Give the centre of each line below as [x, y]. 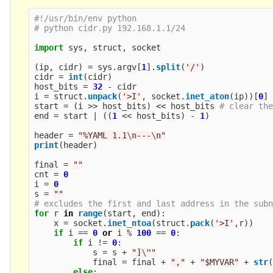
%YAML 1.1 [105, 135]
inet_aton [207, 96]
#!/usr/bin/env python [86, 18]
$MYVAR [220, 262]
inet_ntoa [129, 223]
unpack [103, 96]
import [49, 47]
